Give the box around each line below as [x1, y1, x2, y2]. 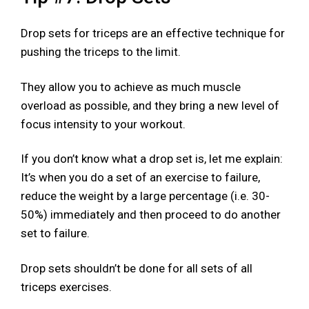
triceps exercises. [21, 280, 112, 295]
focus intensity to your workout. [21, 117, 186, 131]
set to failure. [21, 226, 90, 241]
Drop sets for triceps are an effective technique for [21, 26, 285, 40]
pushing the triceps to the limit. [21, 44, 181, 59]
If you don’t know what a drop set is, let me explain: [21, 152, 283, 166]
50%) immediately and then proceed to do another [21, 208, 281, 222]
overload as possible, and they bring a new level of [21, 98, 279, 112]
